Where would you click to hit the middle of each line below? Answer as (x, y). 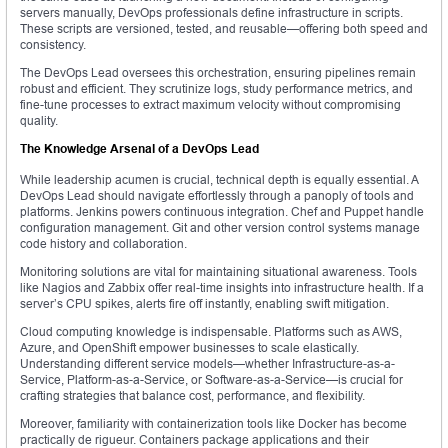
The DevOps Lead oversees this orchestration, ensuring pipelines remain (218, 73)
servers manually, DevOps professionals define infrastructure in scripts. (211, 13)
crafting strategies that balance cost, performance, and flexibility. (192, 396)
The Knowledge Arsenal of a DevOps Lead (139, 149)
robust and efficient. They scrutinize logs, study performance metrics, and (216, 89)
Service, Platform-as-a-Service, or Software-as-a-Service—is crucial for (211, 380)
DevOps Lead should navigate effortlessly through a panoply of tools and (217, 196)
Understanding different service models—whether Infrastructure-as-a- (207, 364)
